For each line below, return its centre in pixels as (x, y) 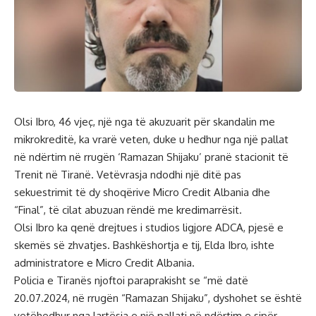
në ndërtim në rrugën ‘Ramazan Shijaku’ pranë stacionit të (151, 157)
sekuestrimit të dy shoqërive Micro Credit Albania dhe (142, 193)
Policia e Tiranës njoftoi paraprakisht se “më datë (131, 281)
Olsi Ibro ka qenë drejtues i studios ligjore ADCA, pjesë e (149, 228)
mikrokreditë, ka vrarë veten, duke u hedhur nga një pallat (151, 140)
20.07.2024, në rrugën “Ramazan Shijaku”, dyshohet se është (158, 298)
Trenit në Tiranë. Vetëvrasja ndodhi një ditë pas (128, 175)
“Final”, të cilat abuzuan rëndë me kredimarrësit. (128, 210)
